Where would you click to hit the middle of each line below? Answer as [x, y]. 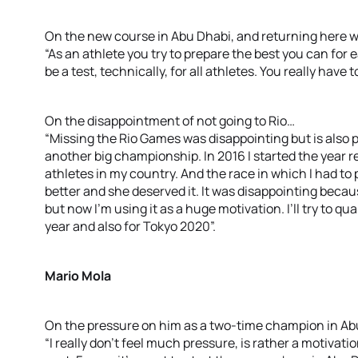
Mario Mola [78, 276]
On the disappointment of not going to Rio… [170, 121]
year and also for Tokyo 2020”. [130, 226]
